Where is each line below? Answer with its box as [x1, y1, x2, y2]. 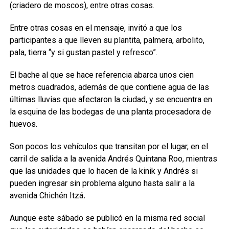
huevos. [9, 119, 37, 129]
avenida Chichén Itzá [9, 191, 83, 200]
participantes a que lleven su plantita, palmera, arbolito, [9, 35, 204, 45]
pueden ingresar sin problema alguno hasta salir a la [9, 178, 195, 188]
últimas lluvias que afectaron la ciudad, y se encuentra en [9, 95, 212, 104]
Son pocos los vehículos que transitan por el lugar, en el [9, 142, 208, 151]
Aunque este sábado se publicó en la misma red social [9, 213, 205, 223]
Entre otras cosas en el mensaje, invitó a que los [9, 23, 182, 33]
